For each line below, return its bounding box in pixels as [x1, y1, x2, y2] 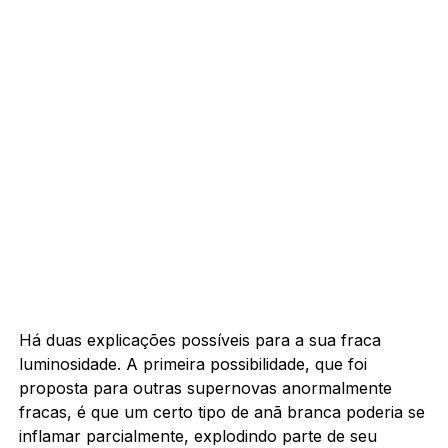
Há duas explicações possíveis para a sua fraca [18, 329, 381, 350]
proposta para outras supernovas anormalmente [18, 377, 392, 398]
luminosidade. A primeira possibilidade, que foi [18, 353, 367, 374]
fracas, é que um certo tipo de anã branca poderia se [18, 401, 425, 422]
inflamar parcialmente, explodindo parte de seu [18, 425, 377, 446]
